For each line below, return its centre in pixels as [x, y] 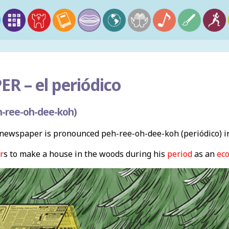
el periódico [76, 85]
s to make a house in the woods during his [85, 154]
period [179, 154]
